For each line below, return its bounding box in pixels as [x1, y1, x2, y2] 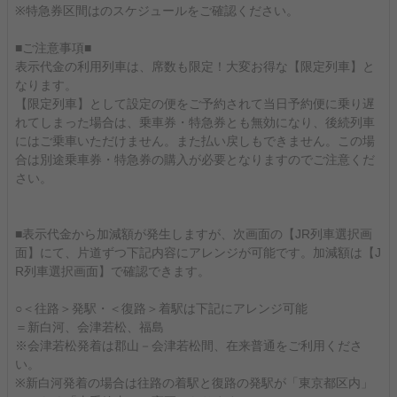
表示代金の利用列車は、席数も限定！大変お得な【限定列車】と [15, 59, 375, 74]
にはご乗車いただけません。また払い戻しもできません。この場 [15, 134, 375, 148]
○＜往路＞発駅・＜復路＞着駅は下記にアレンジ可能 [15, 301, 307, 315]
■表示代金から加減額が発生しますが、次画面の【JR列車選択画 [15, 227, 372, 241]
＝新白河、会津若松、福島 [15, 320, 164, 334]
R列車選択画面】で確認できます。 [15, 264, 210, 278]
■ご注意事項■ [15, 41, 91, 55]
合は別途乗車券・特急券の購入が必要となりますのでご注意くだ [15, 152, 375, 167]
